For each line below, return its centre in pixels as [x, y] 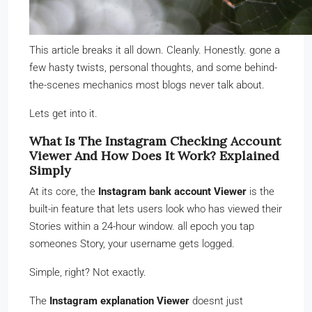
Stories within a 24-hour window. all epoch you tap [142, 226]
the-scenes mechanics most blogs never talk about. [147, 85]
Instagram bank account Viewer [172, 191]
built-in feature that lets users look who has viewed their [156, 209]
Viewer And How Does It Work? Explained [154, 155]
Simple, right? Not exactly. [88, 272]
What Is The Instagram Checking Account [155, 141]
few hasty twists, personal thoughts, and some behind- [153, 67]
